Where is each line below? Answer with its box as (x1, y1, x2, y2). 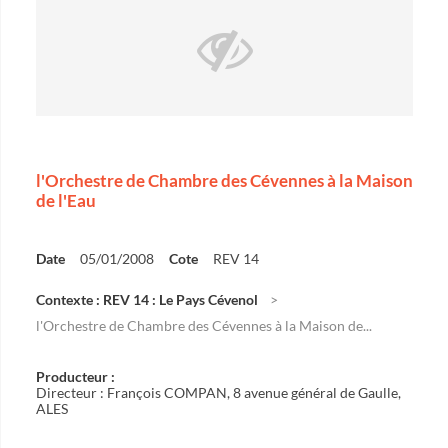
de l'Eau (36, 190, 96, 211)
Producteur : (36, 368, 115, 385)
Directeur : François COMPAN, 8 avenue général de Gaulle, (36, 384, 401, 401)
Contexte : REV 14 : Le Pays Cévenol (36, 291, 258, 308)
